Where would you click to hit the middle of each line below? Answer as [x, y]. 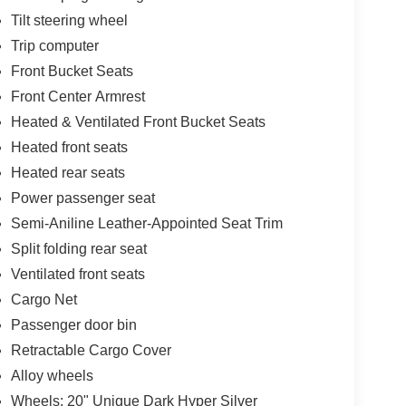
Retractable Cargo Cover [91, 351]
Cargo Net [43, 300]
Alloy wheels [52, 376]
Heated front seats [69, 148]
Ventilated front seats [77, 275]
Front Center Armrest [77, 97]
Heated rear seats [68, 173]
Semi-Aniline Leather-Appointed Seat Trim [146, 224]
